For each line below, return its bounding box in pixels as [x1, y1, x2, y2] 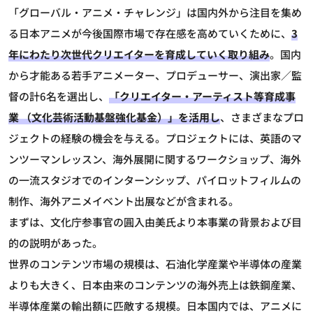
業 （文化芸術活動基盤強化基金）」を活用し [8, 110, 220, 125]
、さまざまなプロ [220, 110, 304, 125]
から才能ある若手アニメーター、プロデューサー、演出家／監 [8, 68, 302, 83]
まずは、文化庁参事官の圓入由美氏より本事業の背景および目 [8, 214, 302, 230]
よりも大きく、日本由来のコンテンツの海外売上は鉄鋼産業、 [8, 277, 302, 293]
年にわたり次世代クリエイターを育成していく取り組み [8, 47, 270, 62]
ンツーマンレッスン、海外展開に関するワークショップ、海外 [8, 152, 301, 167]
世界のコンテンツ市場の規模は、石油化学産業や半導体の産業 [8, 256, 302, 272]
